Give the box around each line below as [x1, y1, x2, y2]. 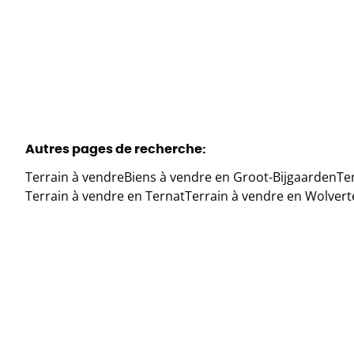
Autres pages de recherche [25, 141, 202, 156]
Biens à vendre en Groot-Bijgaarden [124, 168, 337, 186]
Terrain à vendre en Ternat [25, 187, 185, 205]
